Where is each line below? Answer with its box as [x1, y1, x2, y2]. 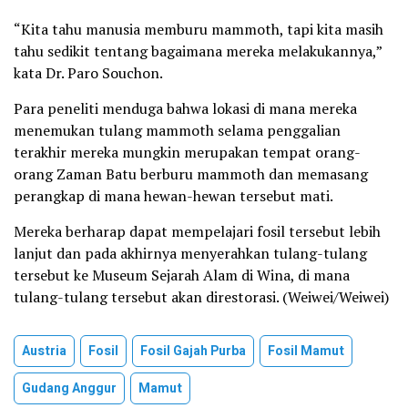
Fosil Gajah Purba [140, 342, 246, 361]
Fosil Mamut [268, 342, 344, 361]
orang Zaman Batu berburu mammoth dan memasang [14, 164, 368, 184]
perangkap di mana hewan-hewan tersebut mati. [14, 186, 333, 206]
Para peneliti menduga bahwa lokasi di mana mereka [14, 98, 357, 118]
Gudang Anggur [22, 379, 117, 398]
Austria [22, 342, 66, 361]
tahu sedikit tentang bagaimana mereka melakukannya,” [14, 41, 382, 61]
